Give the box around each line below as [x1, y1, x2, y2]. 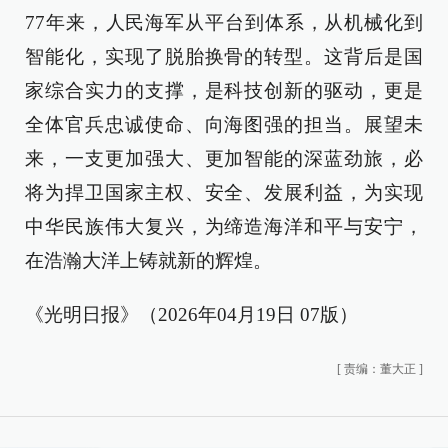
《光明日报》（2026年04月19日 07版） [25, 304, 358, 325]
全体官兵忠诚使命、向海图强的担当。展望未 [25, 114, 423, 135]
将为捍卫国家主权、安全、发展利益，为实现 [25, 182, 423, 203]
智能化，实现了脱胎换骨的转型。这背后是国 [25, 46, 423, 67]
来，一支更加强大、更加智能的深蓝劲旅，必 [25, 148, 423, 169]
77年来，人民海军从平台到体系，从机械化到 [25, 12, 423, 33]
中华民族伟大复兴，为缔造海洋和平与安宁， [25, 216, 423, 237]
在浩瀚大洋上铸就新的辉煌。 [25, 250, 272, 271]
